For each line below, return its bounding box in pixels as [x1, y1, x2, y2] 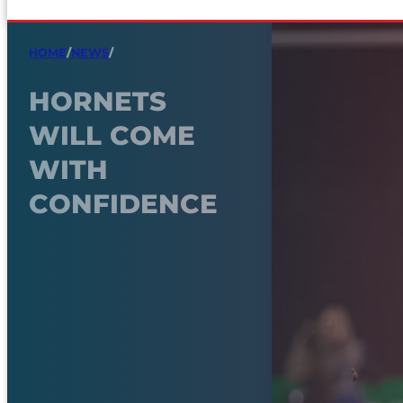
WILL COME [29, 119, 195, 151]
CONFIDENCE [29, 187, 218, 219]
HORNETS [29, 85, 166, 117]
